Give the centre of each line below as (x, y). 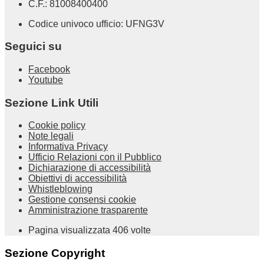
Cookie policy (57, 126)
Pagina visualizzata (70, 230)
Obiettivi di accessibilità (77, 179)
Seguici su (33, 47)
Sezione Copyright (55, 253)
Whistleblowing (60, 189)
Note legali (51, 136)
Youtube (46, 80)
